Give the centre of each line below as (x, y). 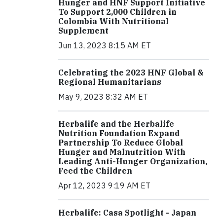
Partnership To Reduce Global (121, 142)
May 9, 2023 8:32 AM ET (103, 96)
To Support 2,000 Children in (117, 12)
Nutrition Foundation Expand (119, 133)
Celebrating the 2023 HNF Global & (131, 72)
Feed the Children (95, 170)
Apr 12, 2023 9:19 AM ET (104, 185)
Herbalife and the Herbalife (116, 124)
